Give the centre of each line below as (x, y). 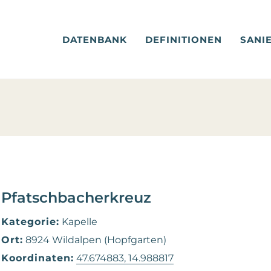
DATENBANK (95, 39)
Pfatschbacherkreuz (77, 198)
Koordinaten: (38, 258)
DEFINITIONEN (184, 39)
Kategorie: (31, 222)
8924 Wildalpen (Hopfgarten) (95, 240)
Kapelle (79, 222)
